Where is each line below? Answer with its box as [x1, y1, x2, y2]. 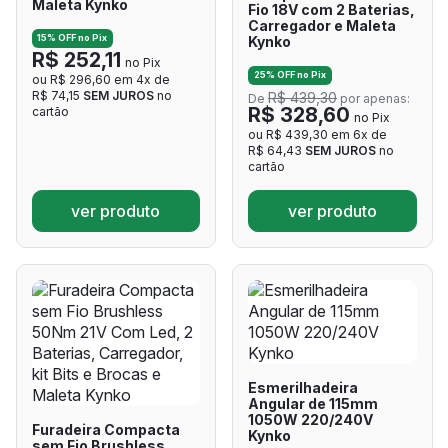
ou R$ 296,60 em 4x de [31, 71, 170, 87]
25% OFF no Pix [253, 69, 326, 81]
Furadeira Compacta [31, 420, 180, 438]
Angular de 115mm [248, 394, 378, 412]
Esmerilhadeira [248, 378, 358, 396]
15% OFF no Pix [37, 32, 108, 44]
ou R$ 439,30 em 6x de [248, 126, 387, 142]
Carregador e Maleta [248, 17, 396, 35]
